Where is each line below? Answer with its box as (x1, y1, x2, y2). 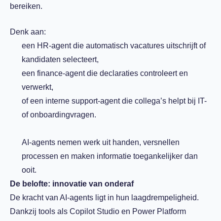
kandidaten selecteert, (22, 55, 99, 64)
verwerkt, (22, 83, 53, 91)
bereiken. (10, 2, 42, 10)
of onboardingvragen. (22, 110, 96, 119)
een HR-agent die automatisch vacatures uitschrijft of (22, 41, 206, 50)
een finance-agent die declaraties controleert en (22, 69, 188, 77)
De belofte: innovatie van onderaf (10, 180, 134, 188)
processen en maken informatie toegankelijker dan (22, 152, 198, 160)
